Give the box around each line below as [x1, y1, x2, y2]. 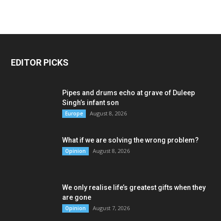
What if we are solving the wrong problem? [62, 136, 199, 144]
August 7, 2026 [93, 204, 130, 212]
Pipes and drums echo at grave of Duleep [62, 89, 195, 97]
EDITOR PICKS [11, 57, 69, 68]
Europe [65, 110, 83, 117]
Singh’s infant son [62, 99, 119, 107]
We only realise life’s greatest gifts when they [62, 184, 206, 191]
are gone [62, 193, 91, 201]
